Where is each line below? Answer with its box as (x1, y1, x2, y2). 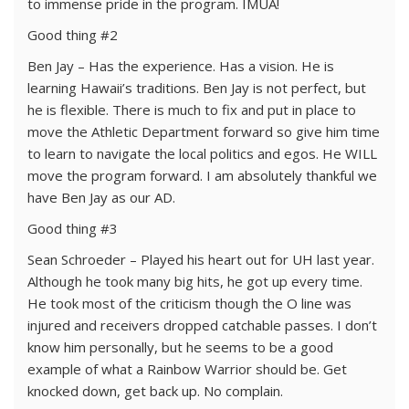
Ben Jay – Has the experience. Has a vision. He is (27, 57, 334, 75)
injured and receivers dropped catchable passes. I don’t (27, 316, 377, 334)
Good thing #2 (27, 26, 118, 44)
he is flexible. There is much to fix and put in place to (27, 100, 356, 119)
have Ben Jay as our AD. (27, 188, 175, 206)
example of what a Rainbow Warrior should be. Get (27, 360, 347, 378)
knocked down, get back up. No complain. (27, 382, 283, 400)
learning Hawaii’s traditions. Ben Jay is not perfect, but (27, 79, 366, 97)
